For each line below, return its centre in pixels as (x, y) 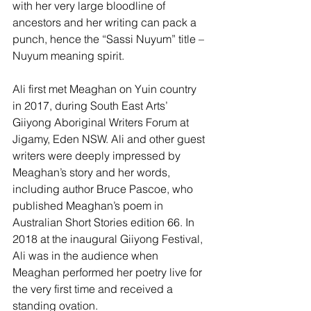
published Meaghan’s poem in (89, 206)
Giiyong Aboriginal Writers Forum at (102, 123)
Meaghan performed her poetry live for (109, 272)
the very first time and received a (94, 289)
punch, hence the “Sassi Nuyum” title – (110, 39)
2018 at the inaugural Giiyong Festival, (109, 239)
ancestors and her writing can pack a (106, 23)
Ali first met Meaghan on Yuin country (106, 89)
